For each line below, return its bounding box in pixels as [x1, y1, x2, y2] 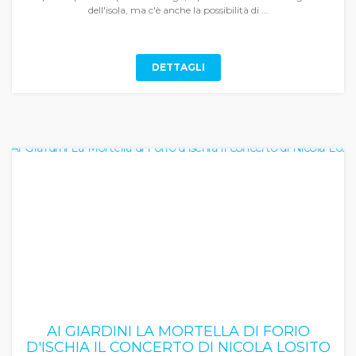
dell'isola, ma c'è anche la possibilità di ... [87, 4, 269, 16]
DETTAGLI [151, 61, 205, 73]
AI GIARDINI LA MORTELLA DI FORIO [46, 323, 310, 340]
